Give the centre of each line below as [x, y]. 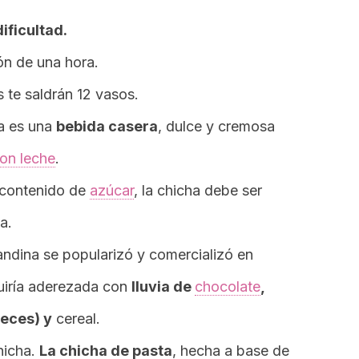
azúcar [112, 190]
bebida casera [107, 126]
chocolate [228, 286]
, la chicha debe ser [198, 190]
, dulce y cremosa [216, 126]
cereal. [76, 319]
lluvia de [163, 286]
